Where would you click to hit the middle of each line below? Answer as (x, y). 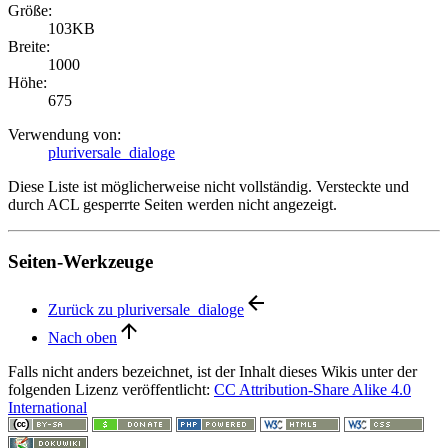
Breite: (29, 46)
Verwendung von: (64, 134)
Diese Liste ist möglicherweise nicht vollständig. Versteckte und (208, 186)
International (47, 408)
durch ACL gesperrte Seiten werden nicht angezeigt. (172, 204)
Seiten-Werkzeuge (80, 261)
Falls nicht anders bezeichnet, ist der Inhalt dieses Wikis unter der (212, 372)
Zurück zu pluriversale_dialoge (146, 310)
